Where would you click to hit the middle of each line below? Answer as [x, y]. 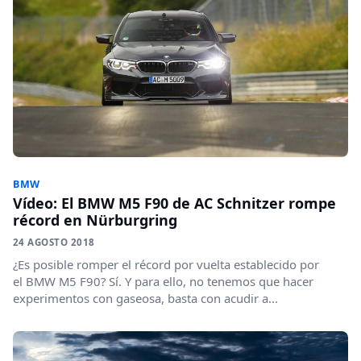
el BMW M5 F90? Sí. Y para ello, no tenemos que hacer [163, 281]
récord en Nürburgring [95, 220]
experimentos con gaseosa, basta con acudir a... [145, 298]
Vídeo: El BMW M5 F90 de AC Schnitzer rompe [174, 203]
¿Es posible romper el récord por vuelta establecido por [166, 264]
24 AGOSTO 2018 [54, 242]
